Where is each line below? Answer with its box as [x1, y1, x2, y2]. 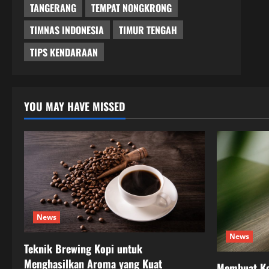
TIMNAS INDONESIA [30, 22, 104, 37]
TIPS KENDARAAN [30, 44, 98, 59]
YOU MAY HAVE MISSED [24, 98, 125, 115]
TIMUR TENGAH [119, 22, 178, 37]
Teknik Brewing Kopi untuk [24, 241, 142, 257]
